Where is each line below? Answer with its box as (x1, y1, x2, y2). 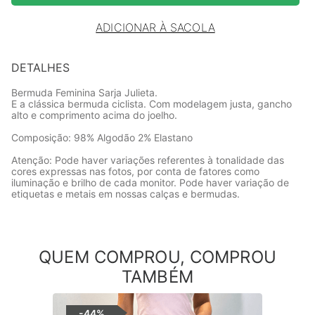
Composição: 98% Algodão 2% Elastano (11, 131, 193, 143)
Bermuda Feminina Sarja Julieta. (11, 86, 157, 98)
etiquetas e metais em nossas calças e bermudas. (11, 188, 240, 200)
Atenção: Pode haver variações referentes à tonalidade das (11, 154, 284, 166)
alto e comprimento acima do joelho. (11, 109, 177, 121)
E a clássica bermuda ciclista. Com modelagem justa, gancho (11, 98, 292, 110)
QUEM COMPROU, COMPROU (39, 247, 276, 267)
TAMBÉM (122, 266, 193, 287)
